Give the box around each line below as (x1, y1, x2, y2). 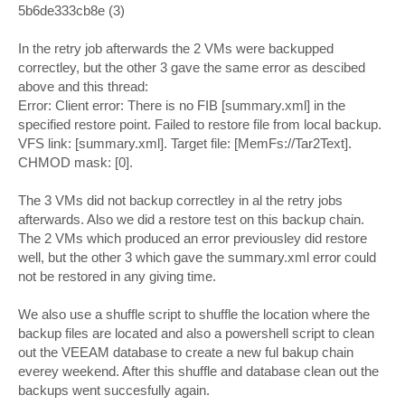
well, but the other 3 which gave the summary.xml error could (18, 250, 376, 266)
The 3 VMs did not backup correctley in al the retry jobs (18, 193, 343, 209)
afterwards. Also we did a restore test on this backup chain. (18, 212, 364, 228)
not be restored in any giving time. (18, 268, 216, 285)
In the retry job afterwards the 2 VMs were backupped (18, 41, 334, 57)
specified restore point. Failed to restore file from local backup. (18, 117, 381, 133)
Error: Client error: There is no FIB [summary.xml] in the (18, 98, 345, 114)
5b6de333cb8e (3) (18, 3, 125, 19)
